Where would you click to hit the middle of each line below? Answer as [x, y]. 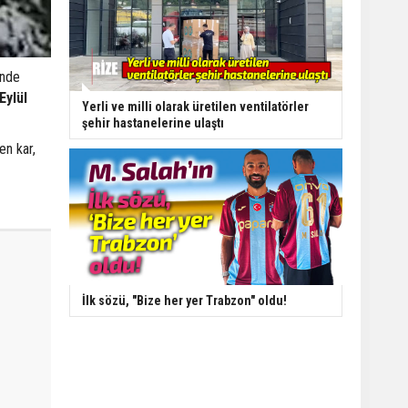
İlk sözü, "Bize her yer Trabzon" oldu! [184, 300]
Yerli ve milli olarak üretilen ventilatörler [195, 106]
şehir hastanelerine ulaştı [153, 122]
